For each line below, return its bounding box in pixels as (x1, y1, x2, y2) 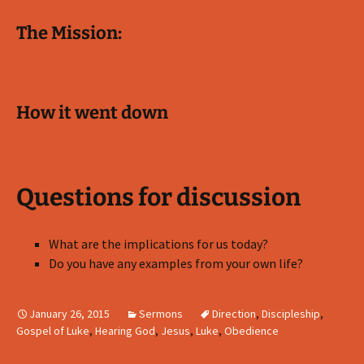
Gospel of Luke (16, 323, 89, 338)
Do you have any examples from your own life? (49, 255, 303, 271)
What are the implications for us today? (49, 236, 268, 252)
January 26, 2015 (29, 306, 110, 321)
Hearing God (95, 323, 155, 338)
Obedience (224, 323, 279, 338)
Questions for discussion (16, 183, 301, 212)
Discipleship (262, 306, 320, 321)
